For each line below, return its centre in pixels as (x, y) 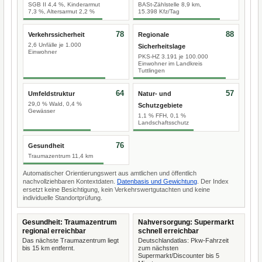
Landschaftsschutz (163, 123)
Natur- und (155, 94)
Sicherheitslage (162, 46)
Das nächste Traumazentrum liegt (70, 240)
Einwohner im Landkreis (170, 63)
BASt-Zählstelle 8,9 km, (170, 4)
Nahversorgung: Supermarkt (186, 222)
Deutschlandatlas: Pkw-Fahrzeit (183, 240)
